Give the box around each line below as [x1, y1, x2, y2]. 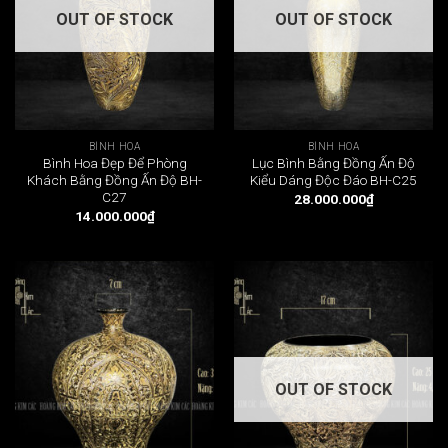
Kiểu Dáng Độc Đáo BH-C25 [250, 172, 417, 189]
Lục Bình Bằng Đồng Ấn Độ [252, 155, 415, 172]
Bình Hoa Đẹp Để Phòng [42, 155, 187, 172]
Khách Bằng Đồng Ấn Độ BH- [27, 172, 202, 189]
